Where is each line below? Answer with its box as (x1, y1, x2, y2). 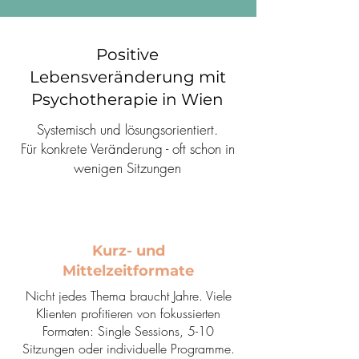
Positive (96, 45, 159, 64)
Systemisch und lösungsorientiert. (37, 120, 218, 139)
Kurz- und (91, 242, 165, 260)
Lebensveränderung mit (29, 67, 226, 87)
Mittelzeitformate (63, 262, 194, 280)
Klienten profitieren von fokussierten (36, 305, 220, 322)
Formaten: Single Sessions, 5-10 (42, 322, 214, 340)
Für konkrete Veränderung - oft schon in (20, 139, 235, 158)
